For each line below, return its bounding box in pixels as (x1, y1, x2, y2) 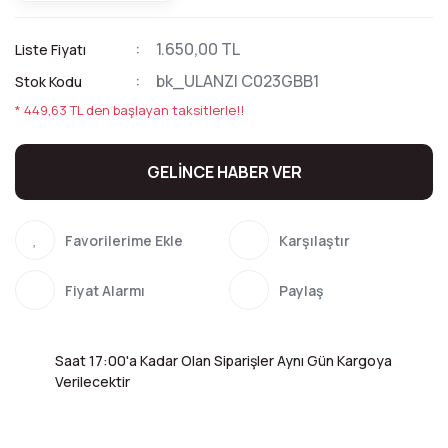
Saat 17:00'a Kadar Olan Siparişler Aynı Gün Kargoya (55, 351, 392, 370)
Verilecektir (55, 372, 130, 391)
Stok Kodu (15, 72, 82, 91)
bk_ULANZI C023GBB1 (156, 70, 319, 92)
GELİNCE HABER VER (146, 161, 302, 183)
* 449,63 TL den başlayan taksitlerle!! (15, 101, 244, 119)
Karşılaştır (279, 230, 350, 250)
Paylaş (279, 280, 324, 300)
